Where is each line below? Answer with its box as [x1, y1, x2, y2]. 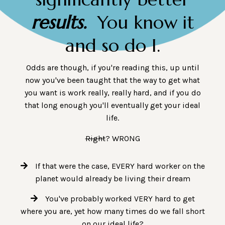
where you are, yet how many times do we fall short [20, 206, 205, 216]
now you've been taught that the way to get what [25, 75, 200, 85]
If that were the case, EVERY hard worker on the [35, 161, 205, 171]
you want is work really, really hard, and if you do [24, 88, 201, 98]
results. [31, 11, 92, 34]
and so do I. [65, 34, 160, 57]
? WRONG [105, 134, 140, 144]
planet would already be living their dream [35, 174, 190, 184]
